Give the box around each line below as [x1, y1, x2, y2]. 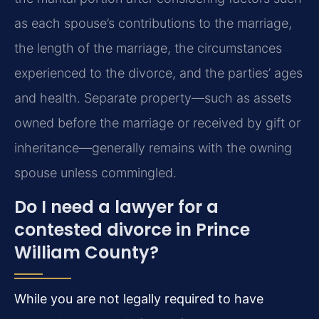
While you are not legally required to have [14, 291, 263, 306]
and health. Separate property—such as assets [14, 90, 291, 106]
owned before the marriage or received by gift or [14, 115, 300, 131]
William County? [14, 240, 159, 264]
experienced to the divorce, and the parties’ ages [14, 66, 303, 81]
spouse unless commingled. [14, 165, 177, 181]
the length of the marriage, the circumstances [14, 41, 282, 56]
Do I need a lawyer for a [14, 194, 219, 219]
